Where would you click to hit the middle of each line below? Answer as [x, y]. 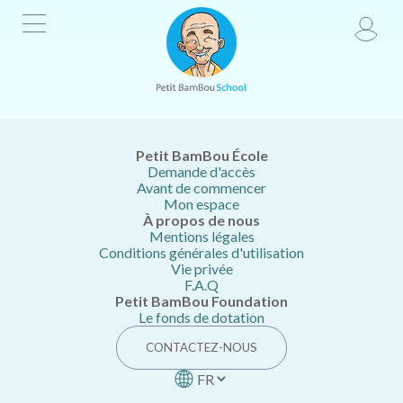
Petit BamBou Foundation [201, 301]
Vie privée [201, 269]
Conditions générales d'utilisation [201, 252]
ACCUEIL [46, 87]
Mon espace [201, 204]
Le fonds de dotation [201, 317]
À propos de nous [201, 220]
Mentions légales [201, 236]
